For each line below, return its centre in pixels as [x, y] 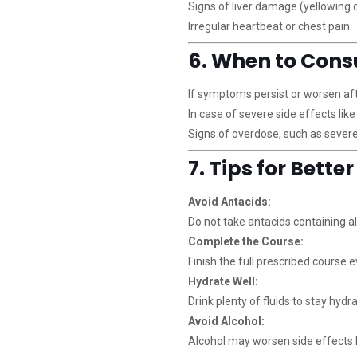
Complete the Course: [245, 241]
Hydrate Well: [223, 281]
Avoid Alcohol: [226, 321]
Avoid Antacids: [229, 202]
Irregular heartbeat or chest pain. [270, 26]
